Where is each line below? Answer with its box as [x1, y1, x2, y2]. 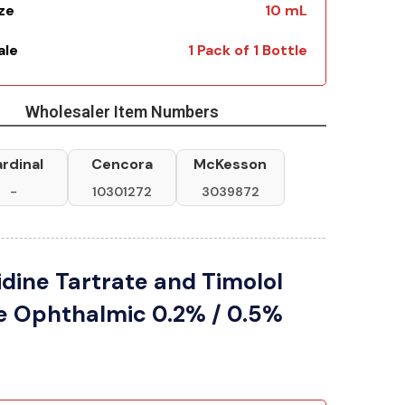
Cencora [90, 155, 153, 174]
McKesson [193, 155, 267, 174]
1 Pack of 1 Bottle [188, 41, 307, 60]
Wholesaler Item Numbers [24, 102, 219, 121]
